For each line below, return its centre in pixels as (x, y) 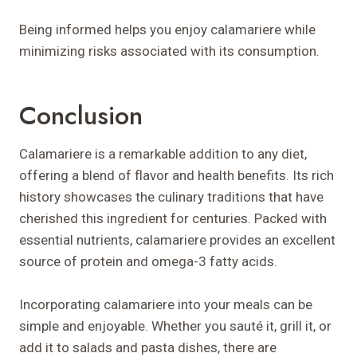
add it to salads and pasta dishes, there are (148, 347)
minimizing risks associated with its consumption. (169, 51)
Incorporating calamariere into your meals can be (166, 304)
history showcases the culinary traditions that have (171, 196)
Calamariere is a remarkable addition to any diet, (163, 153)
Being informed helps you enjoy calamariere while (167, 29)
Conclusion (81, 115)
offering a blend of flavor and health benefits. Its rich (177, 175)
